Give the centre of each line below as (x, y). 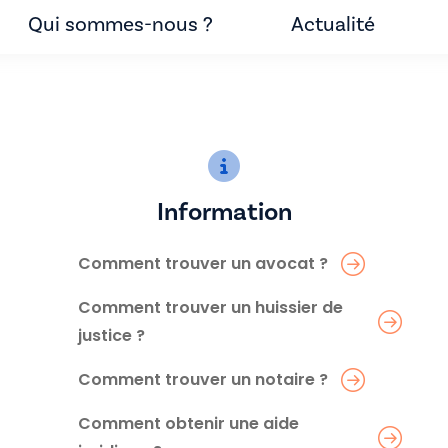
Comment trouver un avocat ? (203, 263)
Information (224, 211)
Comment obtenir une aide (188, 423)
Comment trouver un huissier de (210, 307)
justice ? (111, 335)
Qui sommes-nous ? (120, 23)
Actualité (333, 23)
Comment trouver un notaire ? (203, 379)
